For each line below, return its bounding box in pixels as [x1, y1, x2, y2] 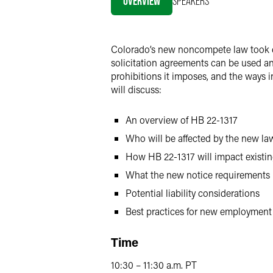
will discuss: [111, 83, 161, 96]
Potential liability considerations [126, 186, 260, 199]
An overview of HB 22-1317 [126, 113, 238, 126]
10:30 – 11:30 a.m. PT [111, 258, 197, 271]
